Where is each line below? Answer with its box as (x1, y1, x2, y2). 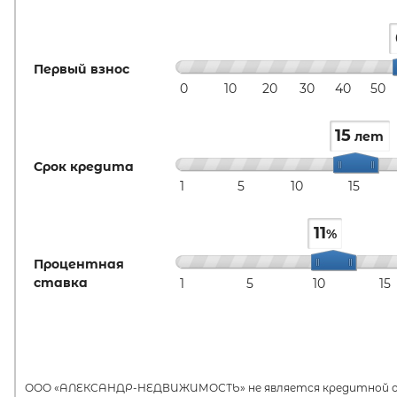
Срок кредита (34, 158, 134, 175)
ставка (34, 274, 88, 291)
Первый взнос (34, 60, 129, 77)
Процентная (34, 255, 124, 272)
